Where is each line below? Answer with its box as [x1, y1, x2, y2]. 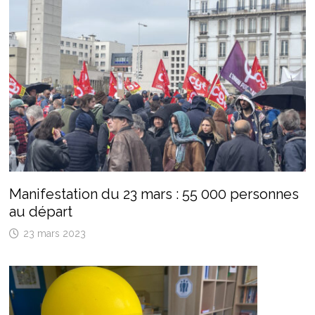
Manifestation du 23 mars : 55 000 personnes [8, 186, 299, 203]
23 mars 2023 [22, 228, 86, 240]
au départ [8, 203, 76, 221]
